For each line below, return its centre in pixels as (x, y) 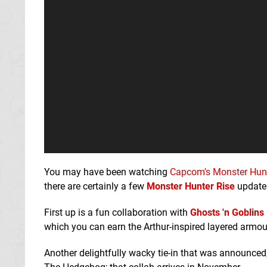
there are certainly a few (95, 186)
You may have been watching (107, 172)
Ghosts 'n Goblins (227, 212)
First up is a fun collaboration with (117, 212)
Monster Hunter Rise (191, 186)
